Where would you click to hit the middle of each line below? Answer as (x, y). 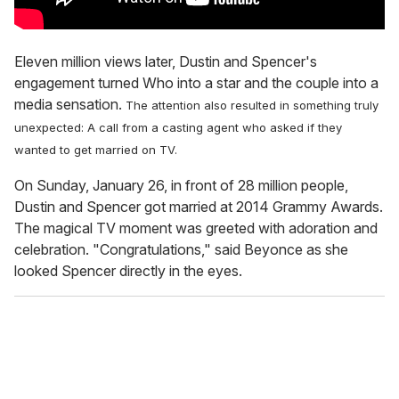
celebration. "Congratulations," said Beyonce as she (181, 250)
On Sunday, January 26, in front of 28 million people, (181, 186)
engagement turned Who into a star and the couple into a (196, 83)
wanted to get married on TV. (96, 150)
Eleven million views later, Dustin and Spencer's (166, 62)
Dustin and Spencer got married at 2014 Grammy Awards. (199, 207)
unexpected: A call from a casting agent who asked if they (178, 128)
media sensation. (70, 105)
